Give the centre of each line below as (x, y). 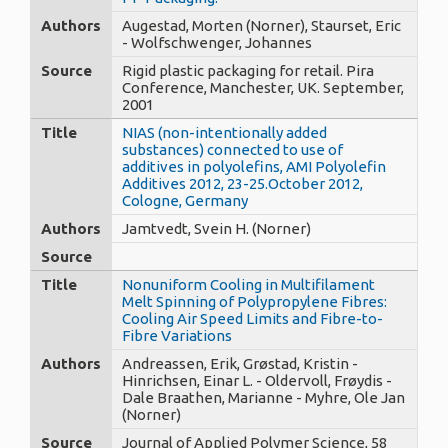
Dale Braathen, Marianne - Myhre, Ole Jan (263, 397)
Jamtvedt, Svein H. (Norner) (216, 228)
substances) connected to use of (232, 149)
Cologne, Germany (185, 200)
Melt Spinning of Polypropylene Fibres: (254, 301)
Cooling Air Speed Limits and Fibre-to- (252, 318)
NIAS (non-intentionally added (224, 132)
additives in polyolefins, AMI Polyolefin (254, 166)
